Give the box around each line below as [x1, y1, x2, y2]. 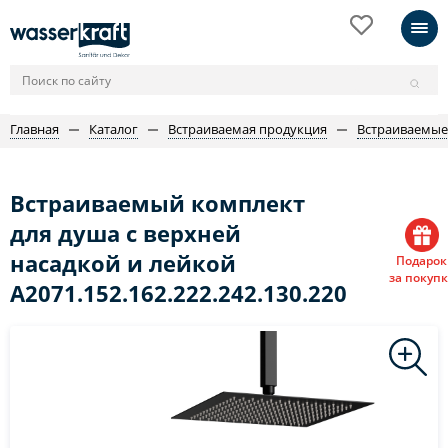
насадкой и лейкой [10, 248, 236, 278]
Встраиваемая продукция [168, 119, 327, 138]
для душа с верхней [10, 218, 241, 248]
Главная [10, 119, 59, 138]
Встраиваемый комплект [10, 188, 305, 218]
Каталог [89, 119, 138, 138]
